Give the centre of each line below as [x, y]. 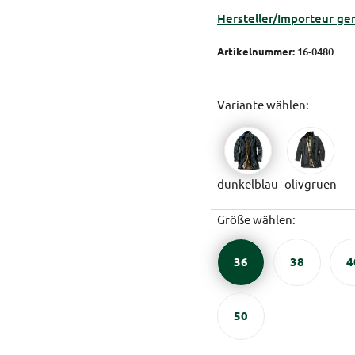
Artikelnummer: [256, 51]
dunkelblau [248, 183]
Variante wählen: [263, 104]
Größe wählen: [256, 219]
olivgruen [311, 183]
